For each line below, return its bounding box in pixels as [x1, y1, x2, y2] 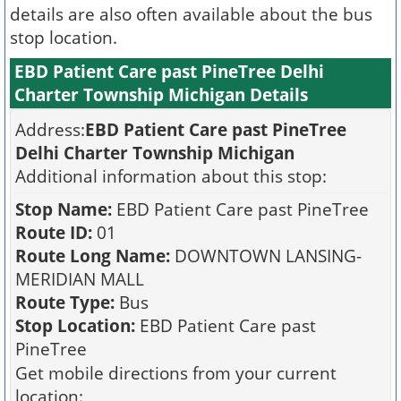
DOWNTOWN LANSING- [170, 244, 362, 267]
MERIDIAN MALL [15, 268, 144, 290]
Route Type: [15, 291, 115, 313]
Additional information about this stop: [15, 165, 327, 187]
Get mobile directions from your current [15, 362, 337, 384]
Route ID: [15, 221, 92, 243]
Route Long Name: [15, 244, 170, 267]
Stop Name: [15, 198, 112, 220]
